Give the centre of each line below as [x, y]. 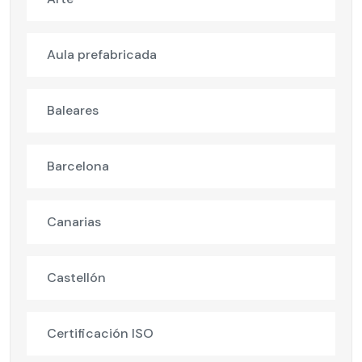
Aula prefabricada [102, 55]
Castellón [76, 278]
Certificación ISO [100, 334]
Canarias [74, 222]
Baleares [73, 111]
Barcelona [78, 166]
